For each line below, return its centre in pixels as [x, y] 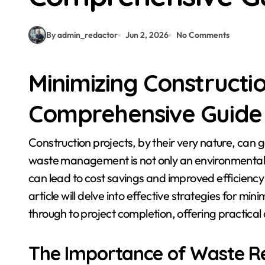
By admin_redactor [82, 35]
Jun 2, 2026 [147, 35]
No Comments [203, 35]
